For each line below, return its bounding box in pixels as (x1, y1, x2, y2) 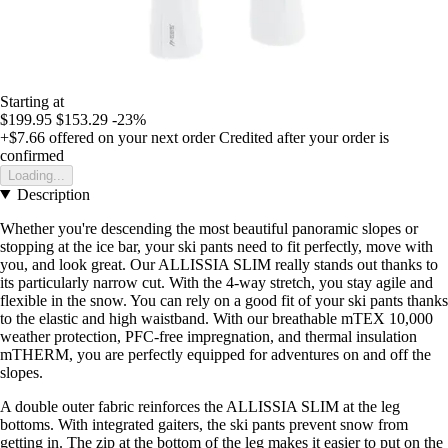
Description (16, 185, 90, 203)
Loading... (8, 167, 65, 183)
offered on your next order (45, 128, 215, 146)
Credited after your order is (219, 128, 389, 146)
